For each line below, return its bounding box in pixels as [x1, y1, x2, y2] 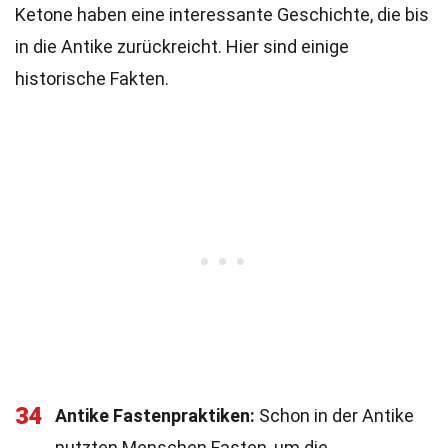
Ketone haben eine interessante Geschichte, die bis [15, 4, 429, 25]
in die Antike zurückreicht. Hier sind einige [15, 36, 349, 57]
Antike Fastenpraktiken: [55, 405, 255, 426]
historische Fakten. [15, 68, 169, 89]
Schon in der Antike [255, 405, 414, 426]
